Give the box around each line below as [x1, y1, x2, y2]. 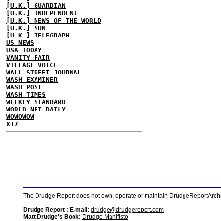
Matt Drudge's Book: [23, 213, 81, 220]
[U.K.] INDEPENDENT [6, 9, 77, 17]
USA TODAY [6, 46, 42, 54]
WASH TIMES [6, 91, 46, 98]
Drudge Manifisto [82, 213, 128, 220]
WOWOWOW [6, 113, 34, 120]
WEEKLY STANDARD [6, 98, 66, 106]
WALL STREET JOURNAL [6, 69, 81, 76]
